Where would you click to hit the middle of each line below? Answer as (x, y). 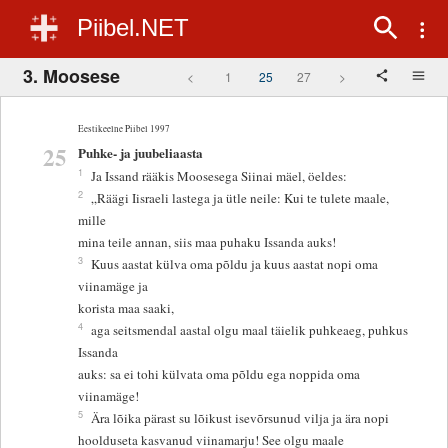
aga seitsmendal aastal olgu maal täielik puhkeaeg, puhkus (250, 330)
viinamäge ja (115, 286)
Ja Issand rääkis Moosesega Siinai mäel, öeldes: (219, 176)
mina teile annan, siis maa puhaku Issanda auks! (207, 242)
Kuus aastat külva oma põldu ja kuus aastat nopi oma (235, 264)
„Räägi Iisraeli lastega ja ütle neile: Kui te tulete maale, (240, 198)
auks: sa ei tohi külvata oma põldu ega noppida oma (219, 374)
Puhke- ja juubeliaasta (141, 153)
